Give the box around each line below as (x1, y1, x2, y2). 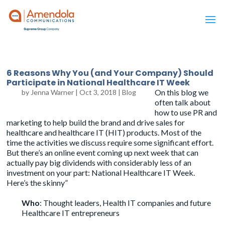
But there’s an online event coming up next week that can (7, 148, 199, 157)
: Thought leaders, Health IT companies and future (40, 198, 211, 207)
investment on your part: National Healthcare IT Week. (7, 168, 195, 177)
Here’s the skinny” (7, 178, 68, 187)
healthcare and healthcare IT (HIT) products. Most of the (7, 128, 202, 137)
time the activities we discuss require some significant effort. (7, 138, 214, 147)
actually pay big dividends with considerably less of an (7, 158, 192, 167)
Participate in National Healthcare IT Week (7, 77, 190, 88)
